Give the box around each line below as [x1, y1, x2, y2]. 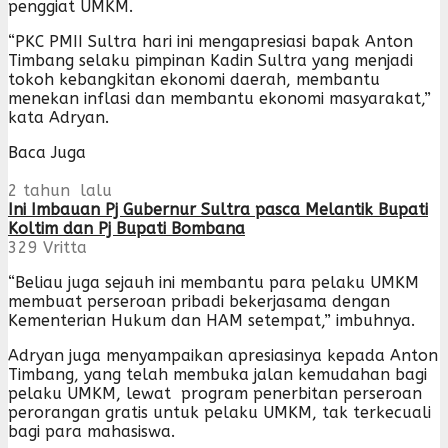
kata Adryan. [8, 107, 109, 127]
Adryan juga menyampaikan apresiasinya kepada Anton [8, 345, 438, 365]
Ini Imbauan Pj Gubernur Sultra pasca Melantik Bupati [8, 199, 428, 219]
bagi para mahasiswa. [8, 421, 175, 441]
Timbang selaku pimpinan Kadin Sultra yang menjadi [8, 50, 413, 70]
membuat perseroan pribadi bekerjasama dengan [8, 291, 390, 311]
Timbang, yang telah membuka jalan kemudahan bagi [8, 364, 427, 384]
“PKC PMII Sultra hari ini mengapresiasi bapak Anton [8, 31, 413, 51]
